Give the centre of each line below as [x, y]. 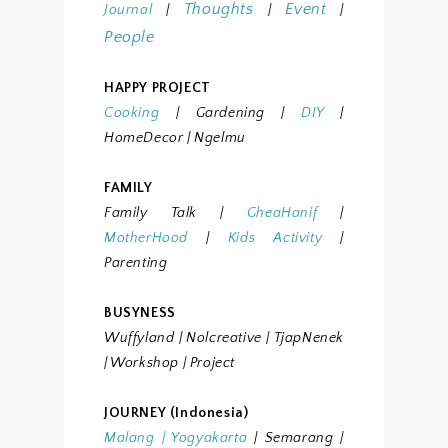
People [129, 36]
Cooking [132, 112]
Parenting [136, 262]
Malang [129, 437]
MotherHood [146, 237]
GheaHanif [282, 212]
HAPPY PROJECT [157, 87]
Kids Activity [275, 237]
